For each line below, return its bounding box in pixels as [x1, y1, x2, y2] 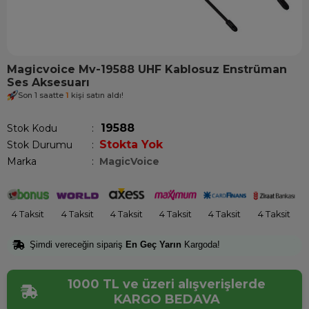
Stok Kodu [7, 122, 57, 134]
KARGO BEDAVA [113, 292, 220, 308]
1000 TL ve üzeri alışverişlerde [68, 277, 266, 292]
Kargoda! [181, 239, 220, 250]
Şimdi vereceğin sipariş [30, 239, 126, 250]
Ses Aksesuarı [7, 76, 90, 89]
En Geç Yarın [126, 239, 181, 250]
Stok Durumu [7, 139, 72, 151]
